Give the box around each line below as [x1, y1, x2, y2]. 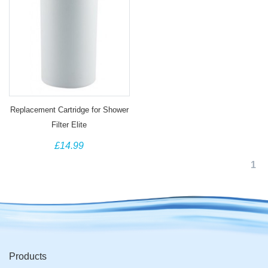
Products [9, 251, 47, 261]
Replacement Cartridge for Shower [10, 105, 129, 114]
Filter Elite [51, 120, 87, 129]
